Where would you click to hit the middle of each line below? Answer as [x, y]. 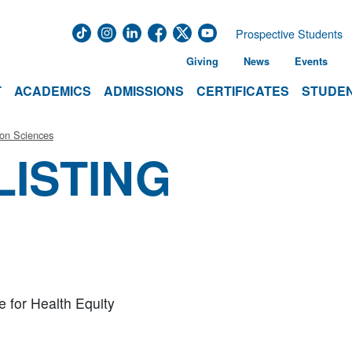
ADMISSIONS [144, 91]
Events [311, 61]
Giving [202, 61]
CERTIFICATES [243, 91]
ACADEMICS [53, 91]
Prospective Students [289, 33]
